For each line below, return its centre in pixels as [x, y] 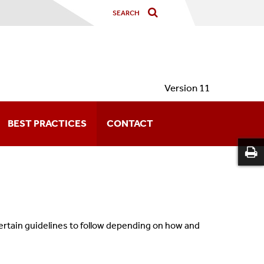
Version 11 [187, 88]
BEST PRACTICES [47, 123]
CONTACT [130, 123]
